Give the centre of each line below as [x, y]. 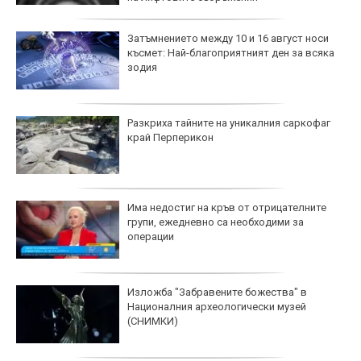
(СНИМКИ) [153, 321]
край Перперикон [170, 137]
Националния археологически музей [217, 306]
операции [151, 236]
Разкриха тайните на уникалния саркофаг [229, 122]
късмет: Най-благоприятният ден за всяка [231, 52]
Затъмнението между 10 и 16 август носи [228, 38]
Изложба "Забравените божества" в [217, 292]
